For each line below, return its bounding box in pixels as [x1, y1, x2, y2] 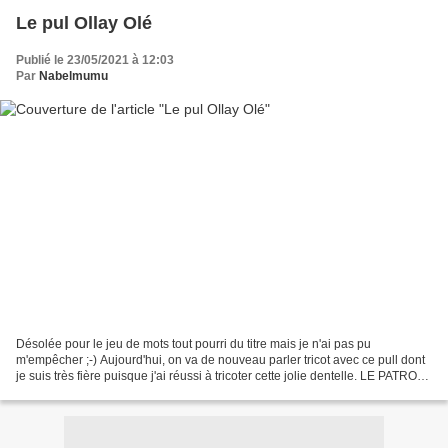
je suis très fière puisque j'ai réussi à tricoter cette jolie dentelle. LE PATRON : [16, 368, 432, 383]
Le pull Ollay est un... [16, 384, 129, 399]
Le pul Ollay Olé [16, 13, 152, 34]
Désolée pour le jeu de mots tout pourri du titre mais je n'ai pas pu [16, 336, 371, 351]
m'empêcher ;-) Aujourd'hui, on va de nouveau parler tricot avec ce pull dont [16, 352, 425, 367]
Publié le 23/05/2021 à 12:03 [16, 53, 174, 68]
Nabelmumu [39, 69, 108, 84]
